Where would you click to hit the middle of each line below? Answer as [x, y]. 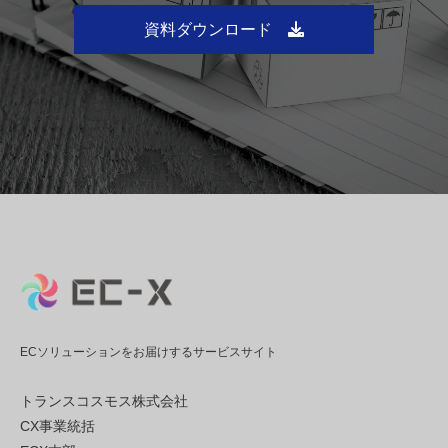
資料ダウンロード [208, 29]
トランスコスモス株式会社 [104, 400]
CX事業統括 [57, 425]
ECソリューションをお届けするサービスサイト [148, 351]
